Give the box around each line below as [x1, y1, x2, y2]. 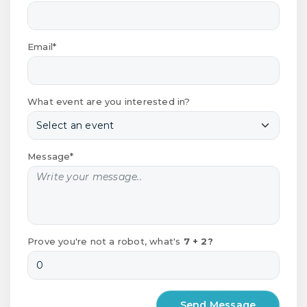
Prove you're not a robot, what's [27, 235, 184, 247]
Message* [27, 150, 74, 162]
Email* [27, 40, 57, 52]
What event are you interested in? [27, 95, 191, 107]
